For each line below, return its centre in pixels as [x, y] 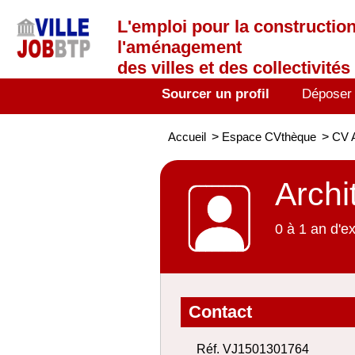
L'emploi [155, 27]
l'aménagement [179, 47]
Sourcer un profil [216, 94]
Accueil [187, 137]
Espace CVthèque [269, 137]
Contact [220, 312]
